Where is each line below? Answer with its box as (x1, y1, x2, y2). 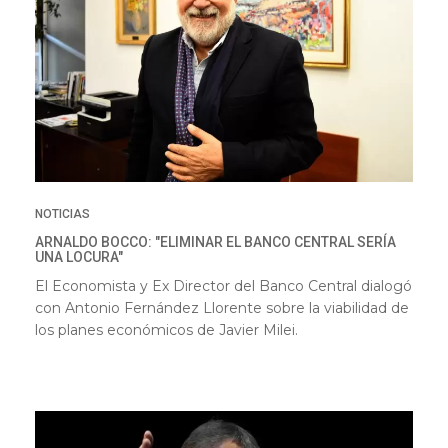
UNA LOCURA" (35, 249, 123, 266)
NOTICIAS (35, 207, 90, 222)
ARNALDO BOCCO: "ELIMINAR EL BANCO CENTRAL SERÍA (35, 234, 396, 251)
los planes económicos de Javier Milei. (35, 321, 298, 340)
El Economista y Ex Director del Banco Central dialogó (35, 277, 412, 296)
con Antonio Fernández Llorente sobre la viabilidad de (35, 299, 409, 318)
